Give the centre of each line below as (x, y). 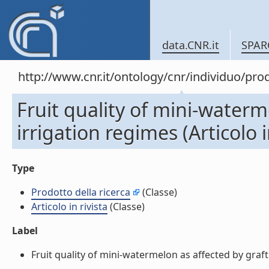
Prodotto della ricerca (81, 192)
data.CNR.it (191, 45)
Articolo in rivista (69, 207)
